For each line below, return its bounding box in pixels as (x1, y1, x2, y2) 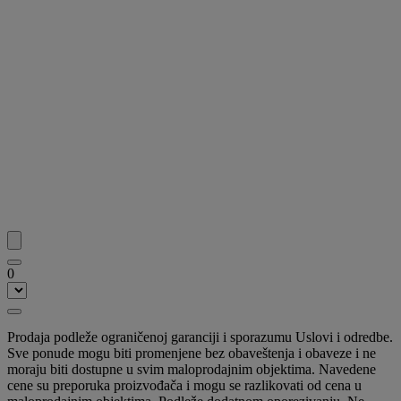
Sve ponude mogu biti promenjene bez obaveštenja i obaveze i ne (7, 345, 376, 361)
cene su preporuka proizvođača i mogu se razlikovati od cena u (7, 377, 362, 393)
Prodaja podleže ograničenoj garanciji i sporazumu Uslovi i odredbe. (7, 328, 393, 345)
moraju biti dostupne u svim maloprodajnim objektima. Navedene (7, 361, 376, 377)
